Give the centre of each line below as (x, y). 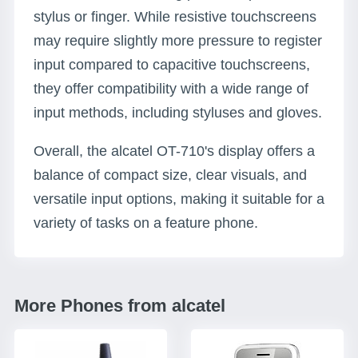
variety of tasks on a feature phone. (146, 223)
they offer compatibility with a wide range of (171, 89)
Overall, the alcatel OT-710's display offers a (174, 151)
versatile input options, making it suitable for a (179, 199)
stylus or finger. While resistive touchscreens (175, 17)
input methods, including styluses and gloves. (178, 113)
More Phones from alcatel (120, 306)
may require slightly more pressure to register (178, 41)
